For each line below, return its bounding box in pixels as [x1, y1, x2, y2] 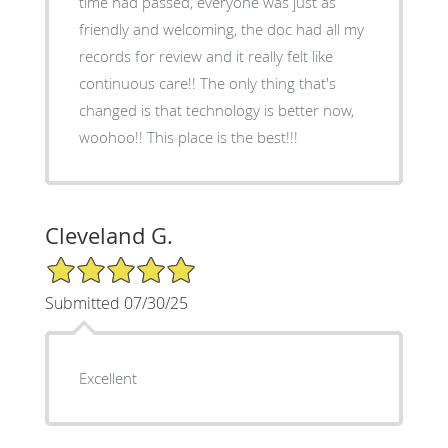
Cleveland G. [44, 220, 173, 250]
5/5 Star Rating [44, 253, 144, 273]
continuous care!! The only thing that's [78, 72, 336, 93]
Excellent [78, 367, 137, 388]
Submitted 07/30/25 [44, 291, 188, 314]
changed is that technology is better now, [78, 99, 354, 120]
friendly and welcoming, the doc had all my [78, 18, 364, 39]
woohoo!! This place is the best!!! [78, 126, 298, 147]
